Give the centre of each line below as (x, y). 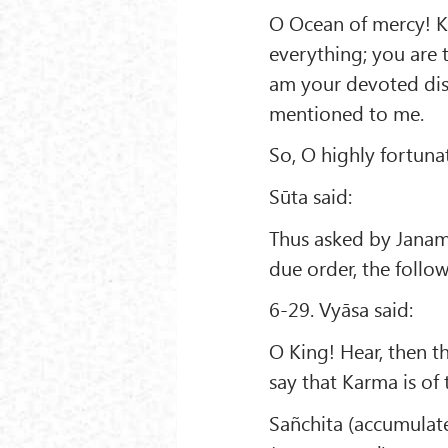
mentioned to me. (347, 112)
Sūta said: (311, 195)
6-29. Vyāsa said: (341, 309)
